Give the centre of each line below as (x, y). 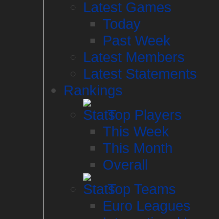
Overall (125, 164)
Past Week (137, 40)
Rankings (93, 90)
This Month (138, 148)
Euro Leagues (147, 206)
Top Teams (140, 189)
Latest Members (134, 57)
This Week (136, 131)
